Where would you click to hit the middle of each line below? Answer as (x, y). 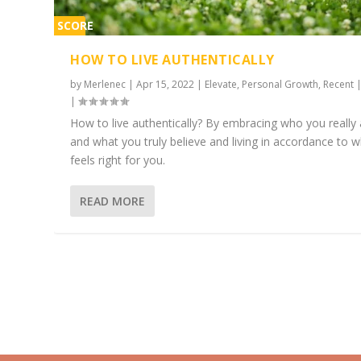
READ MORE (113, 201)
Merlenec (105, 85)
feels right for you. (118, 160)
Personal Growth (280, 85)
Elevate (221, 85)
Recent (339, 85)
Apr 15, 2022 (166, 85)
